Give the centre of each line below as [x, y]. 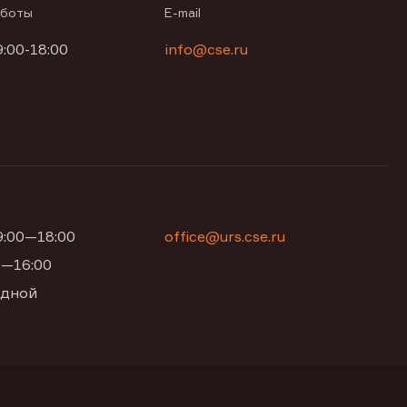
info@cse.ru [207, 49]
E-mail [183, 12]
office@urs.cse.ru [225, 236]
